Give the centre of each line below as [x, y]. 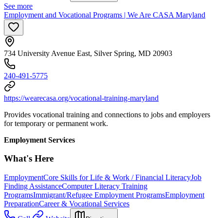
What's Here [29, 159]
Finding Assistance [33, 186]
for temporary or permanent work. [56, 123]
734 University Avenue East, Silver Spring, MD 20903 [88, 53]
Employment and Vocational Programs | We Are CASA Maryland [105, 15]
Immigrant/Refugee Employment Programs [99, 195]
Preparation [21, 204]
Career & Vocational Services [84, 204]
